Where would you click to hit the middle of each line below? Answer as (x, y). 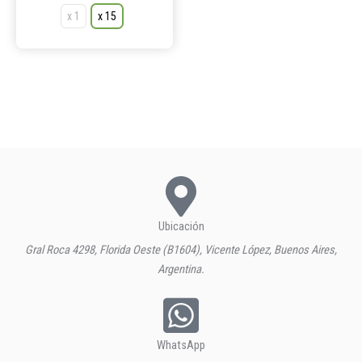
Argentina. (181, 269)
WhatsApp (181, 345)
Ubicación (181, 227)
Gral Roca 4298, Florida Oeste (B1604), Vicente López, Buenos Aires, (181, 250)
